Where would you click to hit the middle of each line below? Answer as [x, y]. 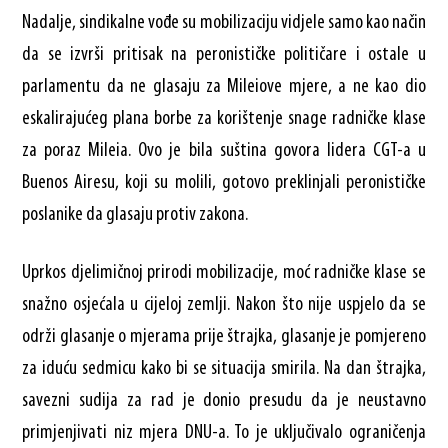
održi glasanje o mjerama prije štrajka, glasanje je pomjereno [224, 336]
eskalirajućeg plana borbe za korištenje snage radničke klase [224, 118]
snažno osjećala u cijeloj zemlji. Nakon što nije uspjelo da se [224, 304]
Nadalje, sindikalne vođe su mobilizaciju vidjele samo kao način [224, 22]
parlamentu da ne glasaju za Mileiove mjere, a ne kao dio [224, 86]
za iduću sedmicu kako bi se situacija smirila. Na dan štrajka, [224, 368]
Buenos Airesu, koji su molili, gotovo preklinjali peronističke [224, 182]
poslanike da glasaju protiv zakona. [135, 214]
